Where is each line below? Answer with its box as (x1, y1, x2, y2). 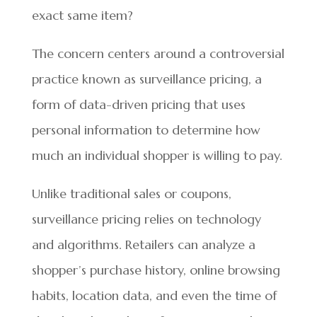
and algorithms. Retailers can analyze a (31, 236, 255, 253)
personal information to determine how (31, 122, 260, 139)
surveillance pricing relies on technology (31, 211, 261, 228)
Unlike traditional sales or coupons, (31, 185, 231, 202)
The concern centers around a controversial (31, 45, 284, 62)
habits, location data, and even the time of (31, 287, 277, 304)
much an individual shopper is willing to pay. (31, 147, 282, 164)
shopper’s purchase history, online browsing (31, 262, 280, 279)
